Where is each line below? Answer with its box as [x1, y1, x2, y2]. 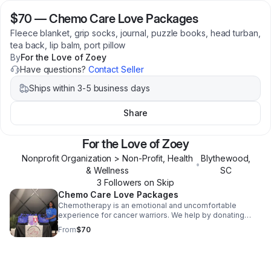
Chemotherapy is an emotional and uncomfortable [58, 201, 237, 210]
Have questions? [20, 64, 88, 74]
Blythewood [201, 153, 249, 163]
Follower [102, 177, 138, 188]
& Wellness [85, 165, 129, 175]
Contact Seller [88, 64, 144, 74]
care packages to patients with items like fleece [58, 220, 229, 229]
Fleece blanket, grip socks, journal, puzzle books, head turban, [10, 28, 261, 38]
